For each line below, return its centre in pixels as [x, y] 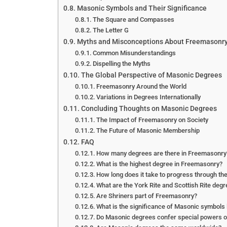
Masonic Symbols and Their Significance [142, 8]
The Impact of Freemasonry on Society [153, 120]
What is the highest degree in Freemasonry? [160, 164]
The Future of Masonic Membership [148, 130]
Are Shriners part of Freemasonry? [147, 196]
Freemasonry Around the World [142, 86]
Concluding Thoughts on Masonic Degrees [149, 108]
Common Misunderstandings [135, 53]
